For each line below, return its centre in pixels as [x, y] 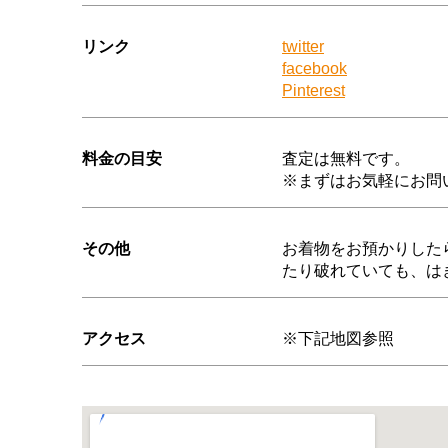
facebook [314, 69]
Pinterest [313, 91]
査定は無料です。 [346, 159]
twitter [303, 47]
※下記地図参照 [338, 339]
